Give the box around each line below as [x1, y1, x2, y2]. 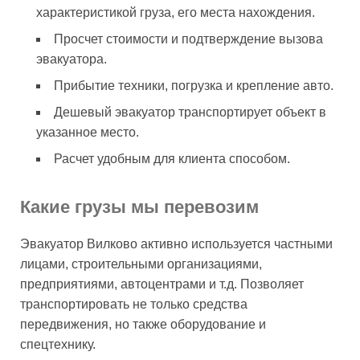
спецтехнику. [20, 337, 96, 351]
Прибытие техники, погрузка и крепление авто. [54, 78, 333, 92]
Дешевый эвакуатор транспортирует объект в [54, 104, 326, 119]
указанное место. [36, 125, 139, 139]
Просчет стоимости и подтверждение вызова [54, 31, 323, 46]
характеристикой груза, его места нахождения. [36, 5, 315, 19]
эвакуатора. [36, 51, 107, 66]
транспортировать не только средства [20, 297, 247, 311]
